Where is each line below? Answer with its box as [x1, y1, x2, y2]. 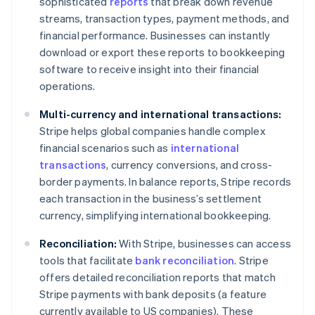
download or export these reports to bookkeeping [39, 45, 285, 60]
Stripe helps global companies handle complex [39, 124, 266, 139]
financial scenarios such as [39, 141, 171, 155]
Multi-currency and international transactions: [39, 107, 282, 122]
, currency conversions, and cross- [106, 157, 273, 172]
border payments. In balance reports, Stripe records [39, 174, 292, 189]
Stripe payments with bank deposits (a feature [39, 287, 267, 302]
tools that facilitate [39, 253, 136, 268]
